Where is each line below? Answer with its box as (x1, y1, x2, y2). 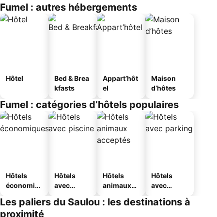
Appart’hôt (103, 74, 138, 82)
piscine (54, 191, 78, 199)
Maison (151, 74, 176, 82)
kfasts (54, 84, 75, 92)
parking (151, 191, 177, 199)
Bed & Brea (54, 74, 89, 82)
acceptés (103, 191, 133, 199)
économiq (6, 181, 39, 189)
